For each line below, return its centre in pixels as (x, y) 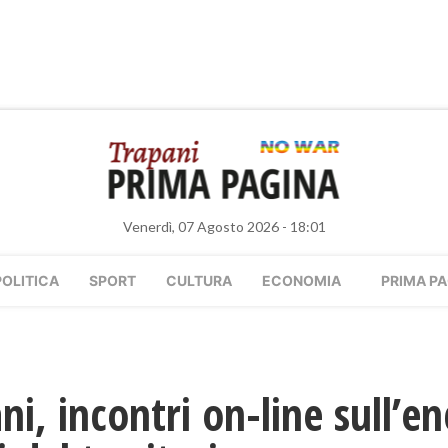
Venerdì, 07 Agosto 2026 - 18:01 (224, 226)
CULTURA (199, 280)
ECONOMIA (301, 280)
